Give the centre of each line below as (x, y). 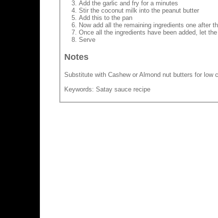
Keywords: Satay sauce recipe (107, 90)
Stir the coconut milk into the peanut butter (139, 10)
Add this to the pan (106, 18)
